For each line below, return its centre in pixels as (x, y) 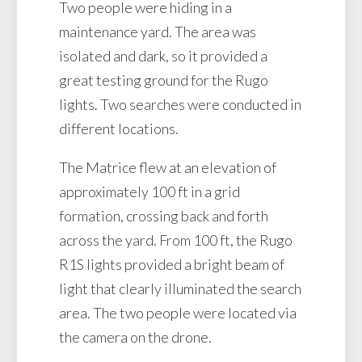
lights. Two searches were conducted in (180, 105)
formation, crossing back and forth (164, 216)
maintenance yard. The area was (158, 32)
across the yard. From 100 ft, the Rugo (176, 240)
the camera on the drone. (135, 337)
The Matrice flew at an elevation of (168, 168)
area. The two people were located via (178, 313)
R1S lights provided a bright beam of (172, 265)
